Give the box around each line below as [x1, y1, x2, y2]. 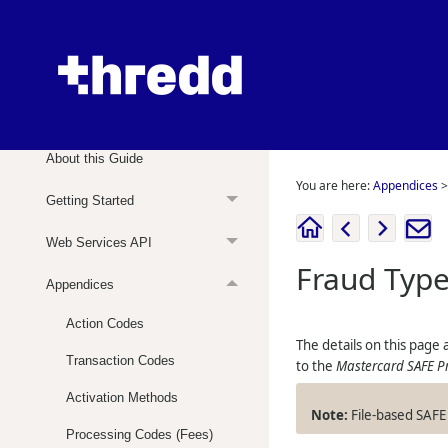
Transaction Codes [66, 352, 176, 368]
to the [295, 357, 336, 375]
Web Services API [46, 234, 153, 250]
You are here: [295, 176, 373, 194]
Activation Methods [66, 389, 179, 405]
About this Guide [46, 151, 144, 167]
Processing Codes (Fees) [66, 426, 214, 442]
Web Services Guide [46, 109, 166, 125]
